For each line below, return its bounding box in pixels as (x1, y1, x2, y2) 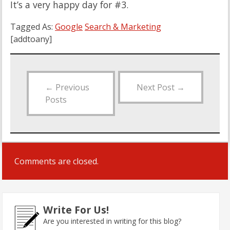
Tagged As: (10, 21, 55, 32)
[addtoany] (10, 33, 52, 45)
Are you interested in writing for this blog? (43, 216, 181, 226)
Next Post (137, 81, 177, 93)
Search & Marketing (85, 21, 161, 32)
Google (55, 21, 83, 32)
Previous (53, 81, 89, 93)
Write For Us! (43, 202, 109, 217)
